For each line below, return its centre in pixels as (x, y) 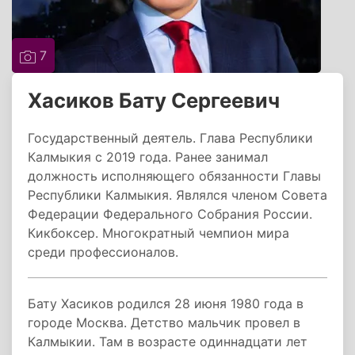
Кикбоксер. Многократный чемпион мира (158, 233)
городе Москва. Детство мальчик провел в (164, 323)
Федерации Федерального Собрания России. (170, 214)
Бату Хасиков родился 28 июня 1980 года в (166, 303)
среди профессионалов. (105, 252)
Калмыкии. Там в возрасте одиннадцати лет (168, 342)
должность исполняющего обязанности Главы (174, 176)
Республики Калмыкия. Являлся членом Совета (177, 195)
